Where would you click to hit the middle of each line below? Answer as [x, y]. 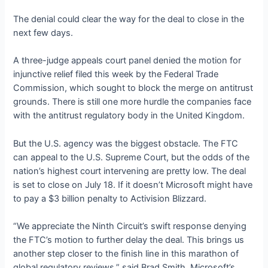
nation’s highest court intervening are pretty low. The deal [130, 171]
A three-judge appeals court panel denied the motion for [127, 61]
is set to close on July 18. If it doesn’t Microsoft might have [133, 185]
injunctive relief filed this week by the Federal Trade [116, 74]
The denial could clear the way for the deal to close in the [129, 19]
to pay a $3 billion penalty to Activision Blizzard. [110, 198]
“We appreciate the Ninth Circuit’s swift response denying [130, 226]
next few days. [43, 33]
